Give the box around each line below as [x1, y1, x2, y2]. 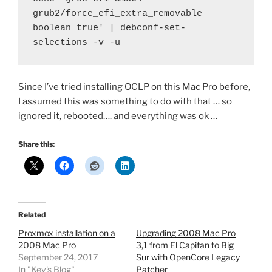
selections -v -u [33, 37, 120, 48]
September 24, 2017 [18, 252, 98, 263]
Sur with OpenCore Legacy [136, 252, 240, 263]
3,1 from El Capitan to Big [136, 240, 234, 251]
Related [18, 210, 46, 220]
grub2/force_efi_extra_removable [33, 8, 202, 19]
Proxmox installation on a [18, 228, 115, 239]
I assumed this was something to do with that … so [18, 95, 232, 107]
